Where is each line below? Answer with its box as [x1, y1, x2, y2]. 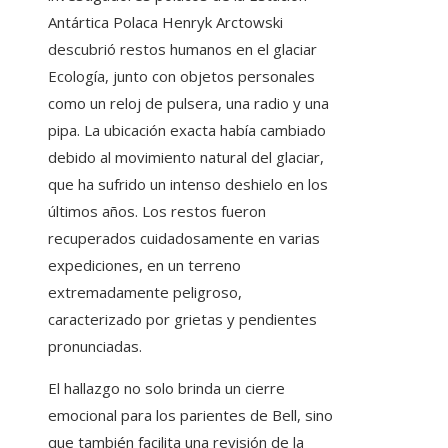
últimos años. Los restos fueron [48, 201, 266, 222]
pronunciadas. [48, 336, 142, 357]
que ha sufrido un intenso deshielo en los [48, 174, 328, 195]
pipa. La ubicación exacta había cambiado [48, 120, 326, 141]
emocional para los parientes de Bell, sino [48, 405, 333, 426]
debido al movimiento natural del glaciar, [48, 147, 324, 168]
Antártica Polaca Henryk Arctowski [48, 12, 283, 33]
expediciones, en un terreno [48, 255, 241, 276]
